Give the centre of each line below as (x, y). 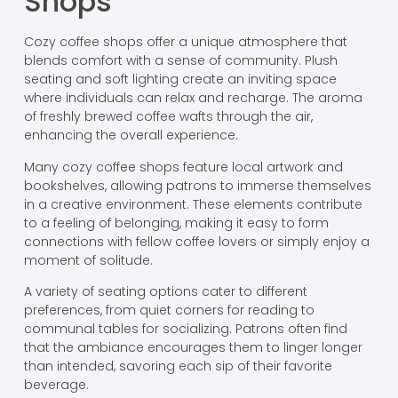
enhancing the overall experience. (131, 135)
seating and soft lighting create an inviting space (180, 80)
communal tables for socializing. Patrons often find (185, 328)
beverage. (56, 384)
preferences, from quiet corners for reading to (169, 310)
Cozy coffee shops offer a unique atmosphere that (185, 42)
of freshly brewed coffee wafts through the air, (168, 117)
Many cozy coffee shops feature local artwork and (183, 167)
